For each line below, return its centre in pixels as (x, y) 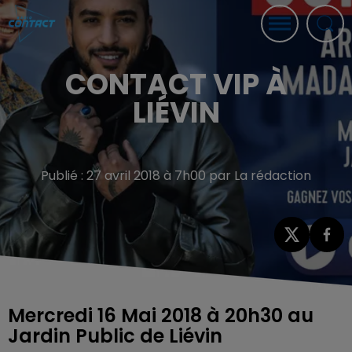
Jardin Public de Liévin (115, 335)
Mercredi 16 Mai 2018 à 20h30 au (161, 315)
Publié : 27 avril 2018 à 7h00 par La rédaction (176, 176)
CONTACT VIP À (176, 84)
